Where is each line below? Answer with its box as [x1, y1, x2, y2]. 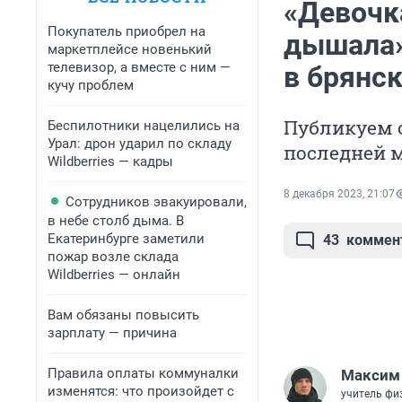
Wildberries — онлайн [48, 267, 180, 283]
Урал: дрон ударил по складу [48, 135, 232, 152]
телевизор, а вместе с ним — [48, 59, 231, 75]
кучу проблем [48, 77, 134, 93]
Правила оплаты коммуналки [48, 365, 239, 381]
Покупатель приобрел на [48, 23, 205, 39]
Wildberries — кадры [48, 153, 173, 170]
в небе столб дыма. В [48, 213, 184, 229]
